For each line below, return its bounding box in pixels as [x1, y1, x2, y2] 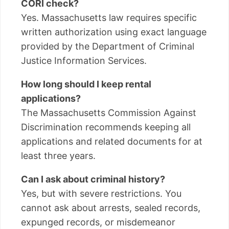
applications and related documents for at [21, 135, 202, 147]
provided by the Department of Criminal [21, 40, 194, 52]
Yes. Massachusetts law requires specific [21, 12, 197, 23]
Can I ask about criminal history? [21, 173, 165, 185]
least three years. [21, 150, 96, 161]
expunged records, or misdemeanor [21, 216, 175, 227]
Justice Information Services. [21, 55, 147, 66]
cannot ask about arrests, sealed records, [21, 202, 200, 213]
